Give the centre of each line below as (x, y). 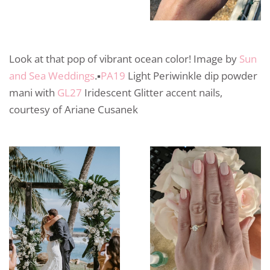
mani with (33, 93)
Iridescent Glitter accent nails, (152, 93)
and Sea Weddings (52, 76)
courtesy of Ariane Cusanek (74, 110)
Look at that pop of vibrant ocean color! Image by (124, 59)
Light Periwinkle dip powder (191, 76)
